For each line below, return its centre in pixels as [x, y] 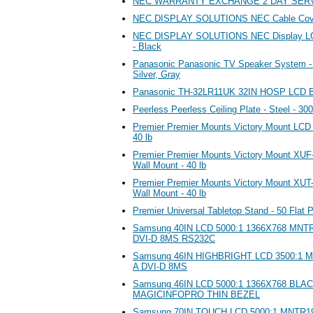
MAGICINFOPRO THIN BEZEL [196, 294]
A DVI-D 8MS [160, 266]
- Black [147, 46]
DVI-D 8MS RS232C [174, 238]
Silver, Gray [156, 74]
